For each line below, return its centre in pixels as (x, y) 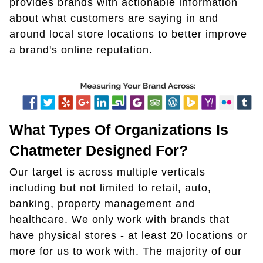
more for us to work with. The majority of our (126, 251)
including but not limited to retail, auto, (110, 188)
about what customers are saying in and (114, 18)
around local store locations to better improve (128, 34)
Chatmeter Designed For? (99, 150)
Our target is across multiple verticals (107, 172)
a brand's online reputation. (81, 50)
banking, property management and (102, 203)
